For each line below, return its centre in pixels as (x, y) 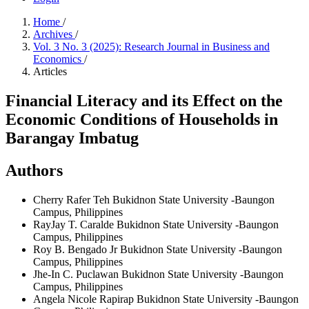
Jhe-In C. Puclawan (77, 274)
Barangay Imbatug (72, 138)
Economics (59, 59)
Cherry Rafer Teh (73, 199)
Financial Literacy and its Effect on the (144, 100)
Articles (50, 71)
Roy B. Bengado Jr (77, 249)
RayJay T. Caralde (75, 224)
